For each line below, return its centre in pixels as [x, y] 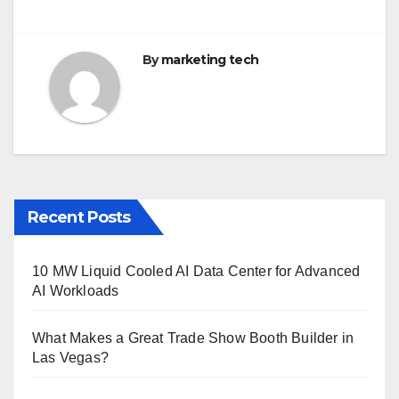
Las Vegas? [70, 358]
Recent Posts [79, 218]
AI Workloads [76, 291]
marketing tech [210, 60]
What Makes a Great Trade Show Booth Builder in [193, 338]
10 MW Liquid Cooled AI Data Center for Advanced [196, 272]
